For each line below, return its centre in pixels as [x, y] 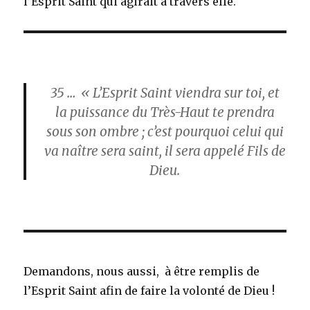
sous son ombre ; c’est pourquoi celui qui [165, 131]
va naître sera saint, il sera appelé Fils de [165, 151]
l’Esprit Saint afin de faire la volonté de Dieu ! [149, 290]
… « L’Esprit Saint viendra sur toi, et [172, 92]
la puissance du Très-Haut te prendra [165, 112]
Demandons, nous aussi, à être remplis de [142, 271]
